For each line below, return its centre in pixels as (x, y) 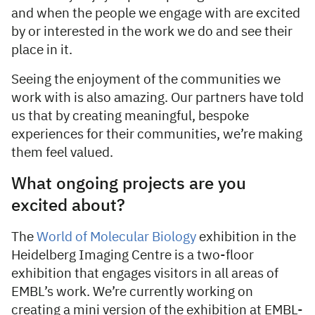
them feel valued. (64, 153)
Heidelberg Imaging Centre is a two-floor (133, 256)
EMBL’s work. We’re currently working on (132, 292)
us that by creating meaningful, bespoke (130, 117)
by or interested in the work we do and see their (152, 32)
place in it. (43, 51)
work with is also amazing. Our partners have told (157, 98)
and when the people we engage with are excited (156, 14)
